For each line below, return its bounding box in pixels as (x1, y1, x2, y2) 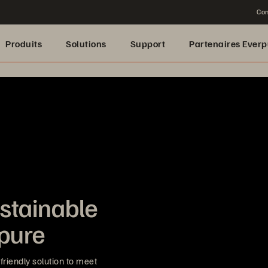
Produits (5, 38, 42, 50)
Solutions (66, 38, 106, 50)
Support (130, 38, 165, 50)
